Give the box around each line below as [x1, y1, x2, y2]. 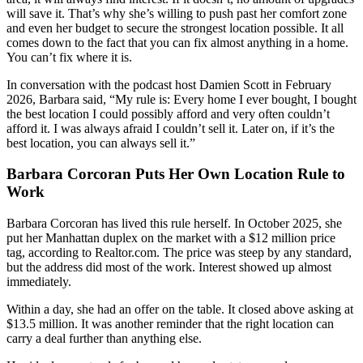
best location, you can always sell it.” [6, 135, 195, 150]
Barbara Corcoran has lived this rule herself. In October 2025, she [6, 216, 342, 231]
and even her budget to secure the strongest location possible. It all [6, 20, 344, 35]
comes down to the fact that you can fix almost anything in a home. [6, 35, 348, 49]
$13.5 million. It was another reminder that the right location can [6, 317, 334, 331]
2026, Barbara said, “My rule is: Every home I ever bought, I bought [6, 92, 357, 106]
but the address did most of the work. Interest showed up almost [6, 260, 331, 275]
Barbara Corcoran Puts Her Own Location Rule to [6, 165, 345, 183]
